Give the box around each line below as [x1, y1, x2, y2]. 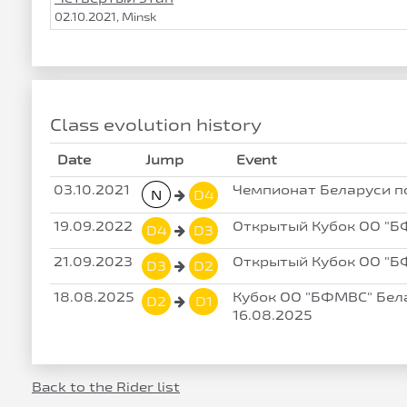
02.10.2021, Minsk [55, 10, 157, 23]
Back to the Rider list [32, 379, 180, 394]
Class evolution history [50, 114, 262, 134]
